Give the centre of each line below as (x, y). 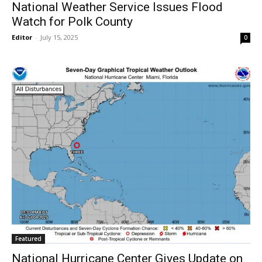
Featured (28, 238)
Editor (22, 37)
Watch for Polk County (72, 22)
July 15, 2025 (59, 37)
